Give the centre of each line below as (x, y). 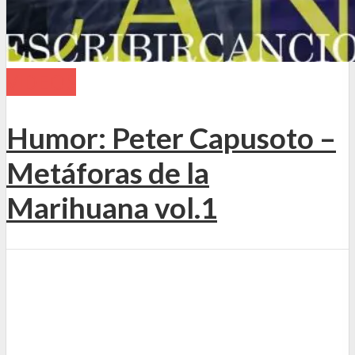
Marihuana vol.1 (112, 207)
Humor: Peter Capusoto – (171, 137)
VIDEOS (41, 82)
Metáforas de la (108, 172)
